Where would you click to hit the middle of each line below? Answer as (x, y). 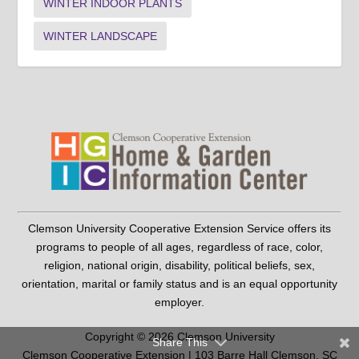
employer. (179, 302)
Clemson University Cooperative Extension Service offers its (179, 228)
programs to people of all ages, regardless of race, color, (179, 246)
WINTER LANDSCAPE (101, 36)
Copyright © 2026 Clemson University (179, 336)
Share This (179, 342)
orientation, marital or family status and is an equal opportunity (179, 283)
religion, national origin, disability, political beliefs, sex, (179, 265)
